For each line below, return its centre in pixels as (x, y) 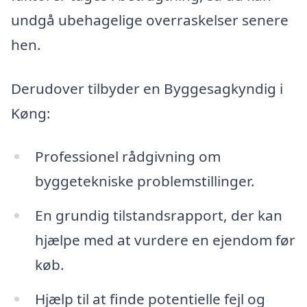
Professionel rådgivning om (127, 157)
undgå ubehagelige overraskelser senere (150, 20)
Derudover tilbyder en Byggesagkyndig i (147, 88)
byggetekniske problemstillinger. (145, 181)
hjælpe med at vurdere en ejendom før (165, 240)
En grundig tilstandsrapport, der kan (158, 216)
